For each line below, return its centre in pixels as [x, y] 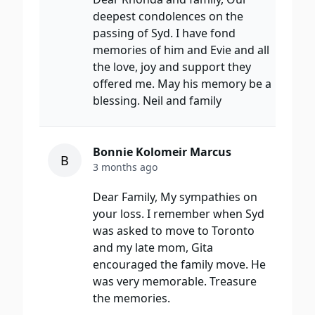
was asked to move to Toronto [174, 231]
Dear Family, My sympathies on [175, 197]
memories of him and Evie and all [181, 50]
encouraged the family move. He [179, 265]
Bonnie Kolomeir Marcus [162, 152]
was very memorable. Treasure [175, 282]
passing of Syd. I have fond [164, 33]
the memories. [131, 298]
